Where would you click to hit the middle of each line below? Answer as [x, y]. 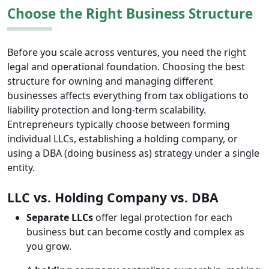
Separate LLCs [60, 218]
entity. [21, 168]
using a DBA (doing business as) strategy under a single [133, 153]
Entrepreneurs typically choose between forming [119, 125]
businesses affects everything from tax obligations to [128, 96]
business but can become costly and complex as [135, 232]
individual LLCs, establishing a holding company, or [122, 139]
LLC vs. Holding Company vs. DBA [113, 198]
